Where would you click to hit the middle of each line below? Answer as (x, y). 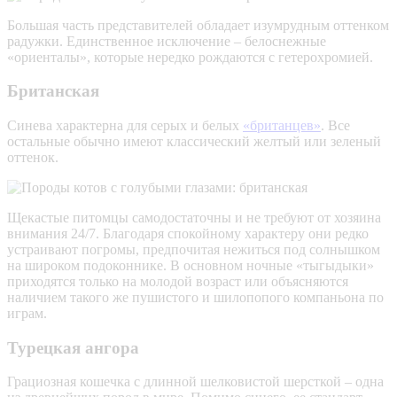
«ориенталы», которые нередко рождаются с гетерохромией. (190, 57)
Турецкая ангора (73, 347)
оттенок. (33, 157)
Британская (53, 91)
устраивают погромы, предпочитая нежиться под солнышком (194, 249)
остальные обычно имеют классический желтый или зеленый (194, 141)
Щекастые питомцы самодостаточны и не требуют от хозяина (194, 218)
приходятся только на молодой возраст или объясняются (178, 281)
